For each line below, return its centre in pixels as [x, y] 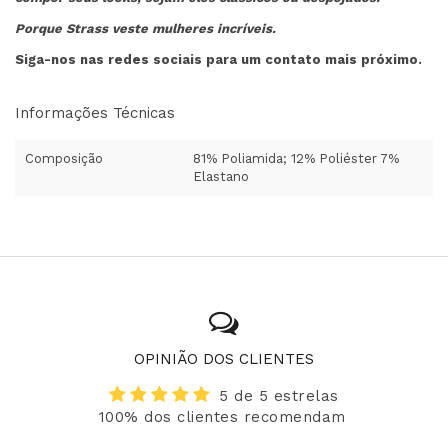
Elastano [221, 176]
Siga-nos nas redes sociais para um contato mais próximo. [220, 59]
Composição [64, 158]
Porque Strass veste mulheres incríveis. [145, 28]
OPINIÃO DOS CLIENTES [224, 358]
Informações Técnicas [95, 112]
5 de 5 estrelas [279, 395]
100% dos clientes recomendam [222, 416]
